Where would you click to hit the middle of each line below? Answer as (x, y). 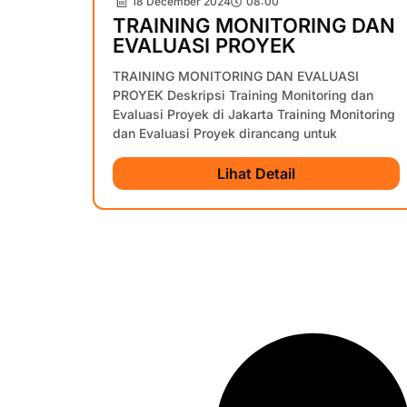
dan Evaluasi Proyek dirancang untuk (225, 133)
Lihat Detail (256, 173)
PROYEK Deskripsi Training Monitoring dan (243, 94)
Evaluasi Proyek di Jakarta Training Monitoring (254, 114)
